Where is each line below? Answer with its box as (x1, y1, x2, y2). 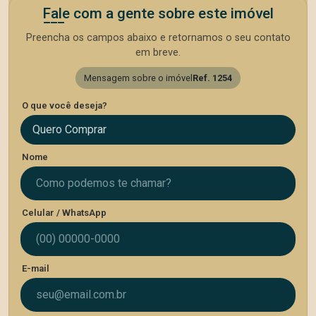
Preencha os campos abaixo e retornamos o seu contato (25, 32, 291, 44)
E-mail (22, 263, 49, 274)
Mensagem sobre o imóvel (84, 73, 193, 83)
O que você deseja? (22, 100, 107, 111)
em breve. (135, 47, 181, 59)
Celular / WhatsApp (22, 207, 107, 218)
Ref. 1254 (193, 73, 232, 83)
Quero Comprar (32, 123, 107, 136)
